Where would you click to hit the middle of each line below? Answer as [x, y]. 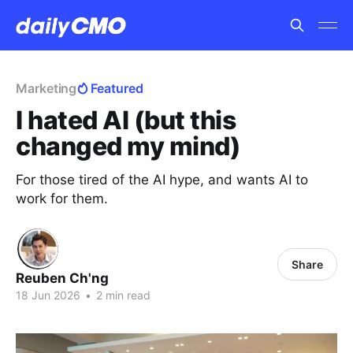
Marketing [46, 88]
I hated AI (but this [126, 120]
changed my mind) [128, 146]
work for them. [62, 199]
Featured [117, 88]
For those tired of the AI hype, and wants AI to [162, 180]
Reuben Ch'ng [62, 278]
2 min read [122, 295]
